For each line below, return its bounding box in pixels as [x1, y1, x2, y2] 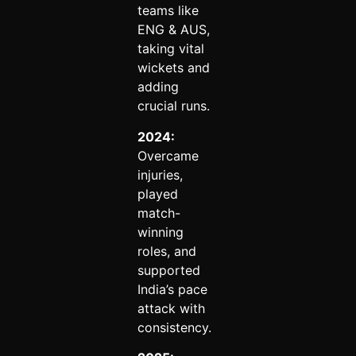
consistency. [137, 319, 215, 335]
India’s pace [137, 281, 207, 297]
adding [137, 79, 179, 95]
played [137, 185, 178, 202]
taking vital [137, 41, 204, 57]
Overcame [137, 147, 199, 164]
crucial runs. [137, 98, 210, 114]
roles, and [137, 242, 196, 259]
